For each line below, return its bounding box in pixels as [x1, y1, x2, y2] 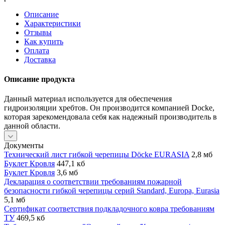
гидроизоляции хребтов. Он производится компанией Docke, [4, 103, 214, 113]
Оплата [24, 46, 49, 55]
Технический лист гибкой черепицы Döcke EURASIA [4, 150, 189, 159]
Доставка [24, 55, 56, 64]
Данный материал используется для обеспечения [4, 94, 172, 103]
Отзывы [24, 28, 52, 37]
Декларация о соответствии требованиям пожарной [4, 177, 182, 186]
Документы [4, 141, 44, 150]
